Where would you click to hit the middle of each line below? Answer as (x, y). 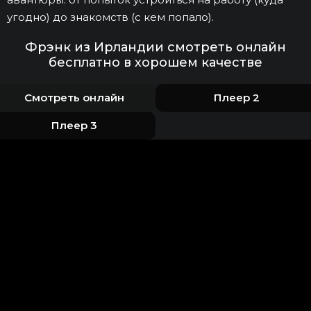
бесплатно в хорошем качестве (155, 63)
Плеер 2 (237, 98)
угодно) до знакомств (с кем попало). (110, 17)
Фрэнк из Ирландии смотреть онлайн (155, 48)
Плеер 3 (74, 126)
